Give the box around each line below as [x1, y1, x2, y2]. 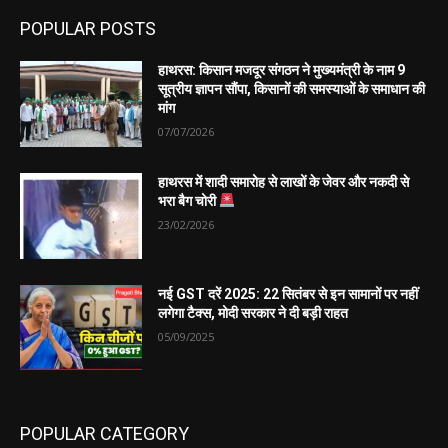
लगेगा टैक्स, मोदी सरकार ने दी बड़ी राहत [158, 304, 349, 321]
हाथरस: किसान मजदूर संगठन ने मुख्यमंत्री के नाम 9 [158, 62, 406, 79]
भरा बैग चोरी [158, 193, 220, 210]
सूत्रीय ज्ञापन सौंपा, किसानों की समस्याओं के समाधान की [158, 81, 426, 98]
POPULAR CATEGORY [20, 423, 189, 445]
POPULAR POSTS [20, 18, 156, 40]
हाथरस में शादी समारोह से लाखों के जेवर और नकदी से [158, 174, 410, 191]
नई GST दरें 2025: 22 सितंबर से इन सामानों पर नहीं [158, 285, 419, 302]
